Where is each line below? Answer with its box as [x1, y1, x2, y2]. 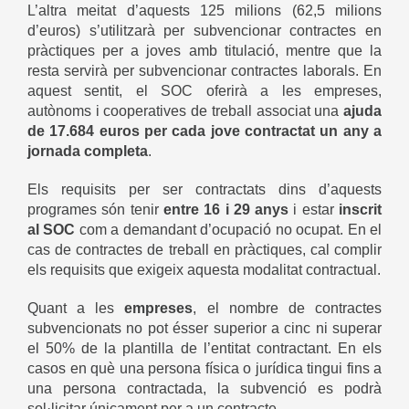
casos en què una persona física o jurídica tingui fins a [27, 360, 382, 376]
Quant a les [27, 299, 125, 316]
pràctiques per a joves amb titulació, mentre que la [27, 42, 382, 58]
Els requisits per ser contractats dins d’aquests [27, 181, 382, 197]
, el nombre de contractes [193, 299, 383, 316]
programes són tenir [27, 201, 163, 217]
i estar [288, 201, 340, 217]
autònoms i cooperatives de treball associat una [27, 102, 343, 119]
